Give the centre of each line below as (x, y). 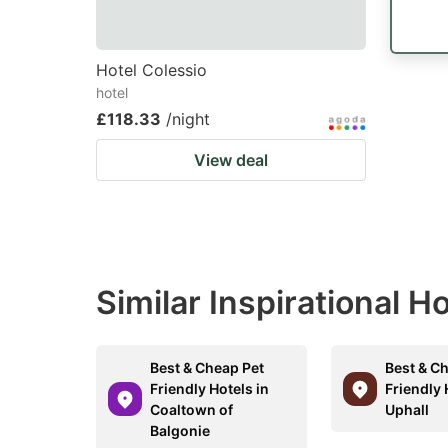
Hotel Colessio (151, 70)
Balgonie (180, 430)
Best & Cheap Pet (207, 367)
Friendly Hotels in (209, 388)
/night (188, 119)
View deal (231, 160)
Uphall (407, 409)
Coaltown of (191, 409)
